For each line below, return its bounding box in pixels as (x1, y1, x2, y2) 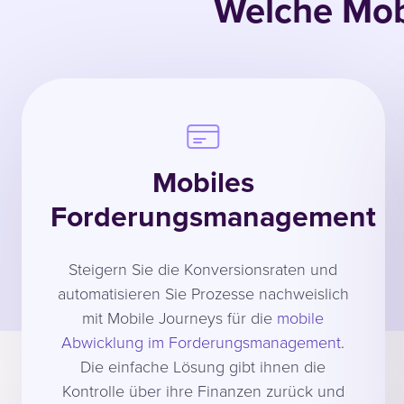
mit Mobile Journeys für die (82, 306, 277, 328)
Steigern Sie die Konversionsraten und (69, 257, 337, 280)
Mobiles (151, 161, 254, 204)
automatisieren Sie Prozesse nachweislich (57, 281, 349, 304)
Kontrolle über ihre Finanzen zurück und (61, 379, 344, 401)
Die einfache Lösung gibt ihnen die (80, 354, 326, 377)
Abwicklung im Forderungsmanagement (61, 330, 341, 353)
